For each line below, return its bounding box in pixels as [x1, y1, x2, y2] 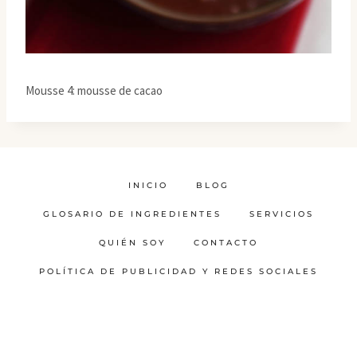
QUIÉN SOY [99, 237, 166, 248]
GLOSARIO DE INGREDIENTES [43, 208, 222, 219]
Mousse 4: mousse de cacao [25, 82, 163, 98]
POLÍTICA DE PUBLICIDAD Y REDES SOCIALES [39, 265, 318, 277]
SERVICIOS [249, 208, 314, 219]
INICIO [127, 179, 168, 190]
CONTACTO [194, 237, 258, 248]
